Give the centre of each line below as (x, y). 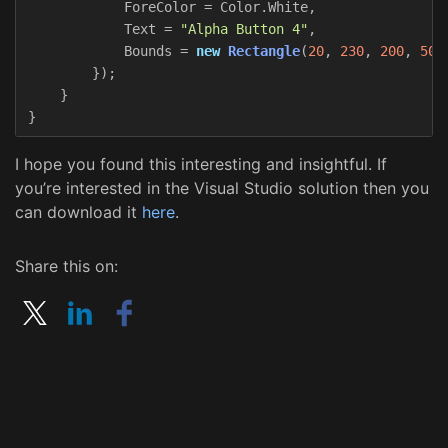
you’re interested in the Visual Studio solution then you (222, 187)
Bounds (148, 50)
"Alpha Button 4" (244, 28)
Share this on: (66, 265)
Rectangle (264, 50)
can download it (78, 211)
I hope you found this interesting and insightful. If (201, 163)
